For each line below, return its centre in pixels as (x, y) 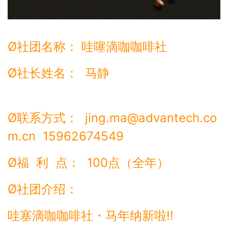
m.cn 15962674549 (67, 136)
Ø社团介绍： (43, 189)
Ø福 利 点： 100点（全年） (88, 162)
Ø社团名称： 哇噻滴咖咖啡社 (87, 46)
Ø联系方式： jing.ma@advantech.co (112, 118)
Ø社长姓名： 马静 (64, 73)
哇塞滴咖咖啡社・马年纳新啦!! (91, 215)
